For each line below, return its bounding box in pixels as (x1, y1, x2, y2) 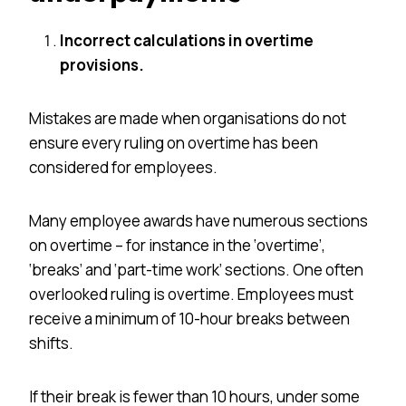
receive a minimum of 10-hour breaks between (29, 307, 350, 329)
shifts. (29, 332, 73, 353)
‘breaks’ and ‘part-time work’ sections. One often (29, 258, 363, 280)
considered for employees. (29, 156, 217, 178)
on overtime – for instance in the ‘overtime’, (29, 234, 325, 256)
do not (299, 107, 346, 129)
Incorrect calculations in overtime (60, 29, 314, 51)
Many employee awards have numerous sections (29, 209, 368, 231)
